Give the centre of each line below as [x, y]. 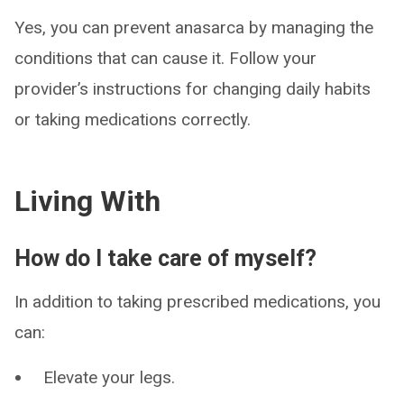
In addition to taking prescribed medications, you [197, 302]
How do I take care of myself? [165, 258]
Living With [87, 201]
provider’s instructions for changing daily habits [193, 89]
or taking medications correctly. [133, 119]
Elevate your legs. [109, 377]
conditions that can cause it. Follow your [165, 58]
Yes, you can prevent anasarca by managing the [194, 28]
